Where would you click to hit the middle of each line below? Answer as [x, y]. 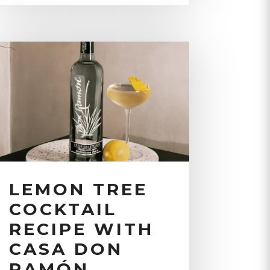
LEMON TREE [78, 189]
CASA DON [66, 249]
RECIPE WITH [81, 229]
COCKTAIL [63, 209]
